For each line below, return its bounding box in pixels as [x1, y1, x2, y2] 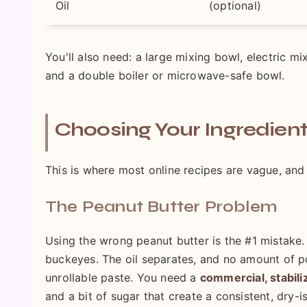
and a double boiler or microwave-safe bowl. [45, 69, 285, 82]
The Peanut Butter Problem [45, 197, 277, 217]
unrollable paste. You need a [45, 271, 200, 284]
